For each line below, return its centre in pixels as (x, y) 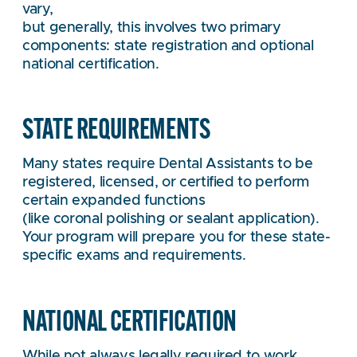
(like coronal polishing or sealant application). (171, 220)
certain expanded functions (114, 201)
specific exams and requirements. (134, 256)
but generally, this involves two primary (152, 27)
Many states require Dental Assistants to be (168, 165)
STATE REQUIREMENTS (116, 128)
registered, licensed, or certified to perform (166, 183)
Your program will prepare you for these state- (177, 238)
